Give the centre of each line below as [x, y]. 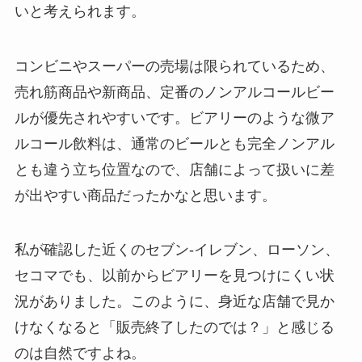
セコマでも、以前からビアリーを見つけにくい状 [174, 276]
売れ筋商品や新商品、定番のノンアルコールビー [174, 92]
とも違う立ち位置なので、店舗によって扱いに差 [174, 169]
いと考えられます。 [80, 11]
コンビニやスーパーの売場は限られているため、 [174, 66]
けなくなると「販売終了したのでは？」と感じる [174, 328]
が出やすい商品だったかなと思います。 [145, 195]
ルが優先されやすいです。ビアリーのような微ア [174, 118]
